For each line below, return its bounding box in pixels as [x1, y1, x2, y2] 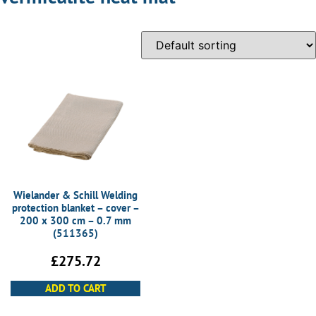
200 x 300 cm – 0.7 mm [20, 213, 131, 227]
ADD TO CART [44, 281, 107, 296]
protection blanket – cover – [11, 200, 140, 214]
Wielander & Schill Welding [13, 188, 138, 202]
